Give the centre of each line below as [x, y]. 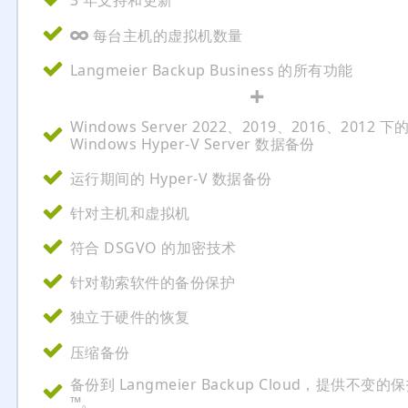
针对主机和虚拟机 [130, 214]
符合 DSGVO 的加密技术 [153, 248]
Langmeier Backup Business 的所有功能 [212, 70]
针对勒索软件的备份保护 [153, 283]
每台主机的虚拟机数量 [166, 35]
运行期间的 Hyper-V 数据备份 [171, 179]
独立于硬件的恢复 [130, 317]
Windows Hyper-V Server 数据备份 [193, 144]
